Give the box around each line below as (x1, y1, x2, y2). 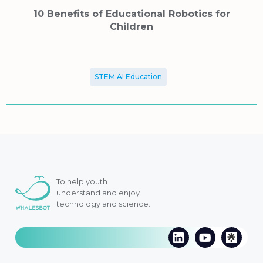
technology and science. (56, 199, 151, 208)
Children (110, 21, 153, 32)
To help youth (56, 177, 108, 186)
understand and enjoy (56, 188, 140, 197)
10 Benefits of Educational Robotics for (33, 8, 230, 19)
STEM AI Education (94, 72, 162, 81)
